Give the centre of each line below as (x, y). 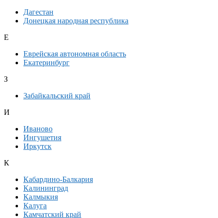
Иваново (38, 129)
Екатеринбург (46, 63)
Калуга (35, 206)
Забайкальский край (57, 96)
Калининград (46, 188)
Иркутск (37, 146)
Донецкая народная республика (76, 21)
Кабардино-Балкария (58, 180)
